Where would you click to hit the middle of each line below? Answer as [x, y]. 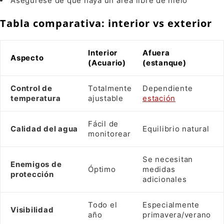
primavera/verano [177, 215]
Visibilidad [32, 210]
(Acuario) [107, 63]
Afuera [156, 53]
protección [32, 174]
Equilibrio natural [176, 129]
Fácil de [103, 124]
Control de [31, 88]
